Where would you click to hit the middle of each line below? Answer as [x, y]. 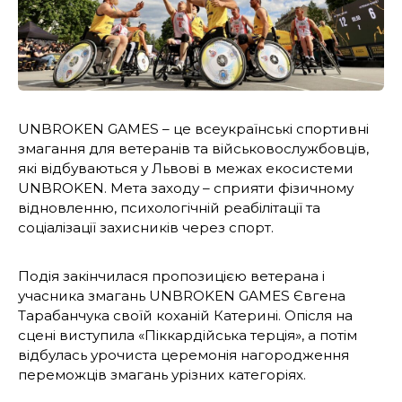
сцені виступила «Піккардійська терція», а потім [188, 336]
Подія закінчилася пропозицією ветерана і [171, 276]
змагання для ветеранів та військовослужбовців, [193, 149]
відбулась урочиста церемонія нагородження [184, 355]
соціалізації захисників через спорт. [146, 228]
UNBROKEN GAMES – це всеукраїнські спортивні [193, 129]
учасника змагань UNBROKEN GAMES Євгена [182, 296]
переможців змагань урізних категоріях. [166, 375]
